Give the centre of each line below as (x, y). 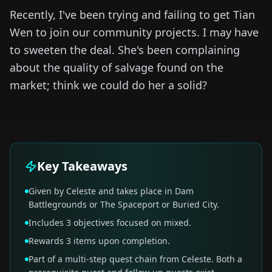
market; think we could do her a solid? (108, 85)
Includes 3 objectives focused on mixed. (110, 222)
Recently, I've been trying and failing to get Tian (132, 14)
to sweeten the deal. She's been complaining (125, 49)
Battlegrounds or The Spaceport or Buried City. (124, 204)
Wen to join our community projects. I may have (134, 32)
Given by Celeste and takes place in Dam (111, 191)
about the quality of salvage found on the (117, 67)
